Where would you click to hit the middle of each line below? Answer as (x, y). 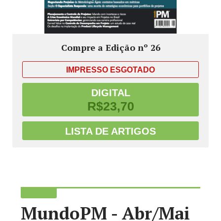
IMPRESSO (88, 70)
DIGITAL (110, 93)
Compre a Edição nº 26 (110, 48)
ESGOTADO (132, 70)
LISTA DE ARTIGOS (110, 131)
